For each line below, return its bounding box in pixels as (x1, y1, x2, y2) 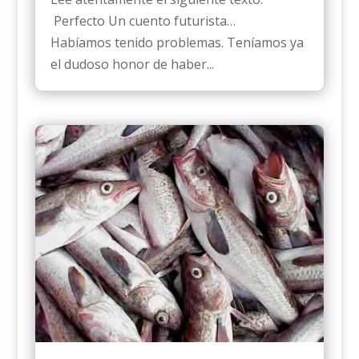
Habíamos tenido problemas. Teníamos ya (50, 33, 304, 51)
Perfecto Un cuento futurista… (50, 11, 245, 30)
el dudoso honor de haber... (50, 54, 214, 73)
